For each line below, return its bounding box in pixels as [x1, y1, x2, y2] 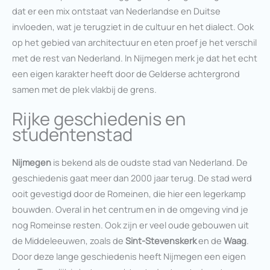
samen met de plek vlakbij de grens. [12, 83, 157, 95]
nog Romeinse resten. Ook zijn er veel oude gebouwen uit [12, 218, 249, 231]
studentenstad [12, 122, 133, 146]
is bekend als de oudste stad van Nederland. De [51, 155, 248, 168]
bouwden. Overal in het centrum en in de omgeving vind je [12, 202, 248, 215]
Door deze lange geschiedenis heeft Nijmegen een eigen [12, 250, 246, 262]
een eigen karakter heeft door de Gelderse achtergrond [12, 67, 240, 80]
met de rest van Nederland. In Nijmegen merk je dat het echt [12, 51, 257, 64]
